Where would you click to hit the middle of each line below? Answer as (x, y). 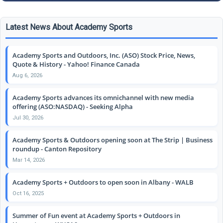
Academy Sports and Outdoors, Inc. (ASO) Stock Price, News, (104, 55)
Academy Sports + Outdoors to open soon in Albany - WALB (103, 182)
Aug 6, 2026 (27, 75)
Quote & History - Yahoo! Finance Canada (76, 64)
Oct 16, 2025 (28, 193)
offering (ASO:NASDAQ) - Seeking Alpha (73, 106)
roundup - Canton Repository (57, 149)
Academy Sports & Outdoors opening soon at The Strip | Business (112, 140)
